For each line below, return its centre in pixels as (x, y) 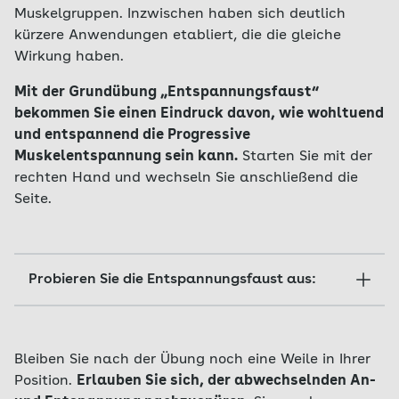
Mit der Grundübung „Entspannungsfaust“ (167, 93)
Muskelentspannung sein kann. (126, 157)
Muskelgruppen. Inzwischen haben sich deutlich (180, 14)
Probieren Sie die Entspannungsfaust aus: (172, 280)
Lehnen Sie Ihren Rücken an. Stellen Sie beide (214, 351)
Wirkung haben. (69, 57)
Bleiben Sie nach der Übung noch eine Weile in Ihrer (192, 360)
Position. (45, 381)
